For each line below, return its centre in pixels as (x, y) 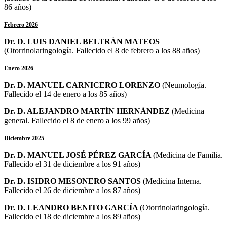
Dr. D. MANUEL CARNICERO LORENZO (83, 85)
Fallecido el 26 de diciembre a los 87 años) (72, 190)
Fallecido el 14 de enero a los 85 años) (65, 94)
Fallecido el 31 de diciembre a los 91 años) (72, 164)
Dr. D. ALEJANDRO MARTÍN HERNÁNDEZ (88, 111)
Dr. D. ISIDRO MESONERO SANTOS (73, 181)
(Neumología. (184, 85)
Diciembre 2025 (24, 138)
